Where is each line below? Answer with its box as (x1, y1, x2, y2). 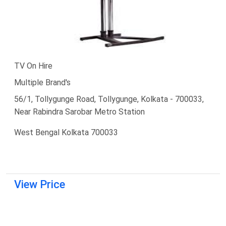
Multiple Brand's (14, 77, 71, 87)
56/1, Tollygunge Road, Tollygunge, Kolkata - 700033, (14, 94, 204, 104)
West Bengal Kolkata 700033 (14, 127, 118, 137)
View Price (14, 178, 65, 191)
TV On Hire (14, 61, 52, 71)
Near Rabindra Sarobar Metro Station (14, 106, 145, 117)
